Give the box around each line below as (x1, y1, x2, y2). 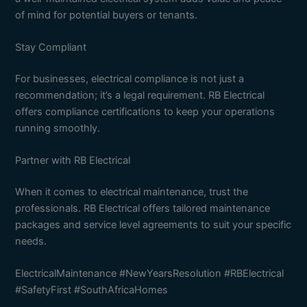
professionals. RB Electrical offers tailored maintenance (15, 202, 271, 215)
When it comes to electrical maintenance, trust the (15, 186, 249, 199)
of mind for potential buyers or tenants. (15, 8, 198, 21)
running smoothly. (15, 121, 101, 134)
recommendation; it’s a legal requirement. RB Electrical (15, 88, 265, 101)
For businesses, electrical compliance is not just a (15, 72, 245, 85)
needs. (15, 235, 47, 248)
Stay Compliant (15, 40, 87, 53)
